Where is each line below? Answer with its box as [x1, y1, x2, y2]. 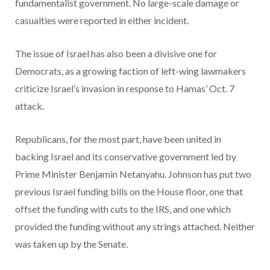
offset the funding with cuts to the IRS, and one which [15, 202, 231, 215]
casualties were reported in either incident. [15, 14, 189, 26]
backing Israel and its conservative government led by [15, 150, 236, 162]
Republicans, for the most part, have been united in [15, 133, 221, 145]
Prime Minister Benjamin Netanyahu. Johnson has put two [15, 168, 251, 180]
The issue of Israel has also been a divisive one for [15, 47, 217, 59]
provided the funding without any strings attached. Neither [15, 220, 255, 232]
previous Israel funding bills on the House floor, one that [15, 185, 243, 197]
